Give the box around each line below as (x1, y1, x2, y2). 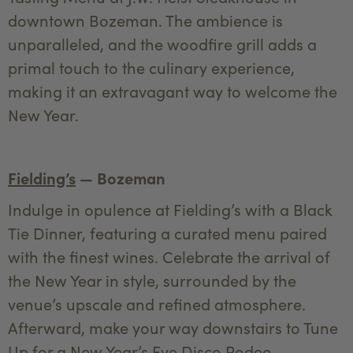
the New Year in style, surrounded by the (8, 269, 296, 291)
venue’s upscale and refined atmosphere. (8, 292, 306, 314)
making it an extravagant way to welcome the (8, 80, 337, 102)
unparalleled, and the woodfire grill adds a (8, 32, 317, 54)
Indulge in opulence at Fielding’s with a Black (8, 198, 333, 220)
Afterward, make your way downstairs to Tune (8, 316, 338, 338)
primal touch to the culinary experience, (8, 56, 295, 78)
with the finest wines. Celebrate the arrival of (8, 245, 330, 267)
